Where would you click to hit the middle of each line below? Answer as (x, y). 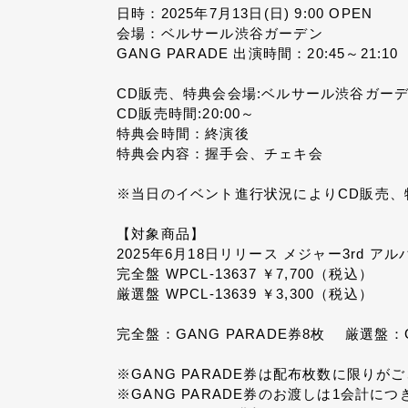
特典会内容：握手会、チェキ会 (219, 153)
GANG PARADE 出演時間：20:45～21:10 (260, 53)
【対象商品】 (160, 233)
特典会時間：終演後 (183, 133)
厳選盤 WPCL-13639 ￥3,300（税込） (245, 293)
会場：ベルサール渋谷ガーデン (219, 33)
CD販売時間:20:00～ (186, 113)
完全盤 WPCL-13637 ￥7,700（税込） (245, 273)
